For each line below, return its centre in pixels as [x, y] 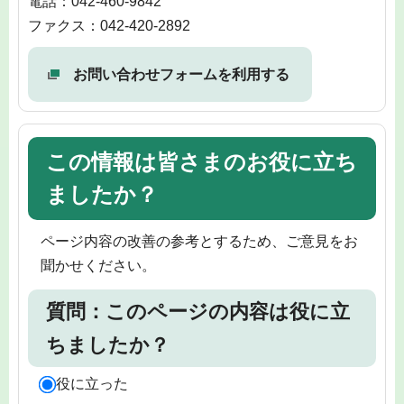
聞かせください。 [98, 265]
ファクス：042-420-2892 [109, 25]
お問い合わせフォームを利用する [181, 74]
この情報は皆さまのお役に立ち [202, 162]
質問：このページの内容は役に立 [198, 312]
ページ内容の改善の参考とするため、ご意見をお [199, 241]
